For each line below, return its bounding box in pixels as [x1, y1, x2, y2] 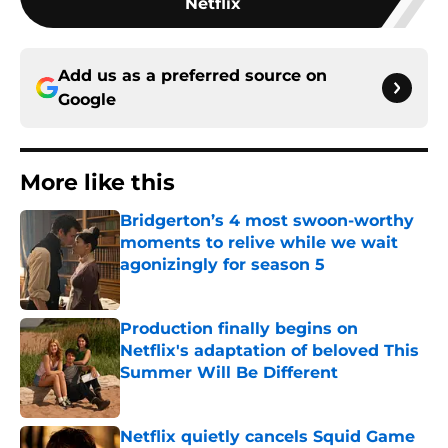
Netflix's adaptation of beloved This [120, 341, 419, 361]
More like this [20, 169, 175, 197]
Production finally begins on [120, 319, 358, 339]
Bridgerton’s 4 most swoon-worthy [120, 211, 414, 231]
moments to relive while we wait [120, 233, 398, 253]
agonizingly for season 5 [120, 255, 325, 275]
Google [58, 90, 116, 110]
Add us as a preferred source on [58, 66, 327, 86]
